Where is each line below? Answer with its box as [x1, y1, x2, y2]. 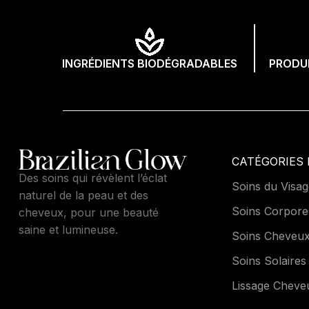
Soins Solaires [231, 253, 306, 268]
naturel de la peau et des [18, 188, 148, 203]
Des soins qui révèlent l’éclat [18, 171, 167, 186]
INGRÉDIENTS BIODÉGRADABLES [62, 56, 238, 70]
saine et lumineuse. [18, 223, 118, 237]
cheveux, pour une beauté [18, 206, 159, 220]
